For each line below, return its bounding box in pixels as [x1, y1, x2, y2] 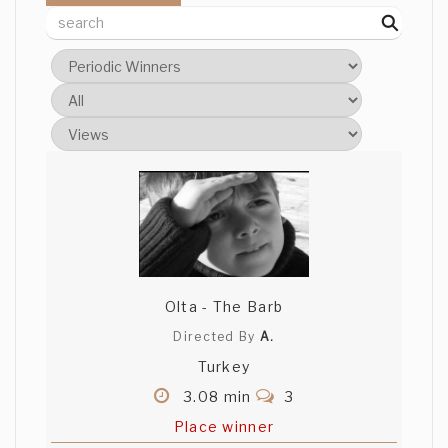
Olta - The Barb [164, 298, 284, 316]
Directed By [173, 329, 260, 345]
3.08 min [179, 388, 256, 406]
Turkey [197, 358, 251, 376]
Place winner [173, 418, 275, 436]
